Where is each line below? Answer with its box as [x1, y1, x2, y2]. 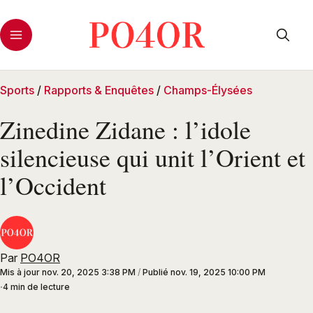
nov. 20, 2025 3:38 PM [42, 267, 136, 278]
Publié [143, 267, 170, 278]
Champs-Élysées [163, 83, 252, 97]
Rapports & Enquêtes [44, 83, 154, 97]
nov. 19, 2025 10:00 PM [170, 267, 265, 278]
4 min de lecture [3, 282, 70, 293]
